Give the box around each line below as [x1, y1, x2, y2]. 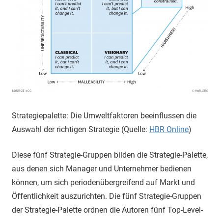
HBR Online [149, 125, 189, 134]
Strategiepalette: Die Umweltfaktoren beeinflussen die [12, 111, 196, 120]
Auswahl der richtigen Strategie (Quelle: [12, 125, 149, 134]
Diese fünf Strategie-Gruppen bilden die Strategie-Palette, [12, 150, 208, 160]
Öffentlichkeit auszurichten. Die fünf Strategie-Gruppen [12, 192, 201, 201]
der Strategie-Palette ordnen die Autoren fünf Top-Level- [12, 205, 203, 215]
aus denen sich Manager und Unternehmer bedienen [12, 164, 192, 173]
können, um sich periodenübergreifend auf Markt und [12, 178, 195, 187]
